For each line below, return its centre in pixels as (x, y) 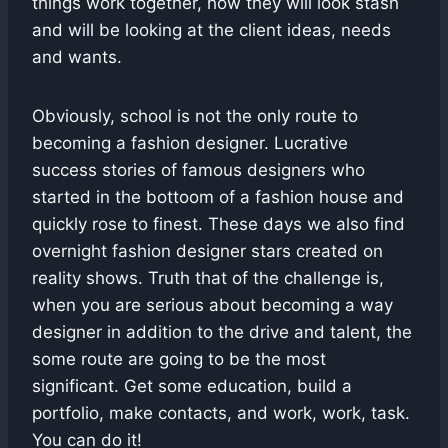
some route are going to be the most (179, 358)
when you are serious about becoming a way (212, 304)
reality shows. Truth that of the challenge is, (208, 277)
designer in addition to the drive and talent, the (222, 331)
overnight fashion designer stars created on (207, 250)
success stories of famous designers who (198, 169)
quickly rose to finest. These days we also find (218, 223)
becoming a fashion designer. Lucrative (190, 142)
